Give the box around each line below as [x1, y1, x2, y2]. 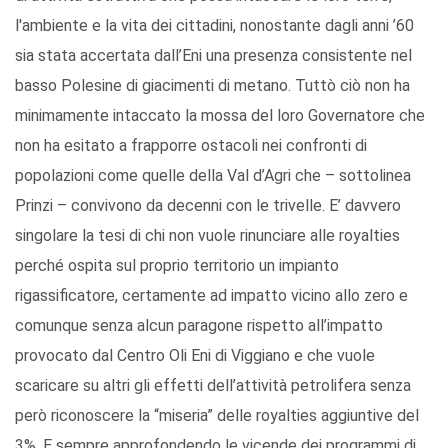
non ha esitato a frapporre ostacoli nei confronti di [15, 136, 367, 156]
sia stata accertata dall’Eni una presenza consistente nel [15, 46, 412, 66]
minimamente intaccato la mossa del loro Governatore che [15, 106, 425, 126]
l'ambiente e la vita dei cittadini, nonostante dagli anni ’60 [15, 16, 414, 36]
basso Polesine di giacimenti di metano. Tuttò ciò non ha [15, 76, 410, 96]
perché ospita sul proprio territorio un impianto [15, 256, 339, 276]
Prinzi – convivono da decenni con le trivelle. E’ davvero [15, 196, 401, 216]
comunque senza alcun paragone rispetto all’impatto [15, 316, 383, 336]
